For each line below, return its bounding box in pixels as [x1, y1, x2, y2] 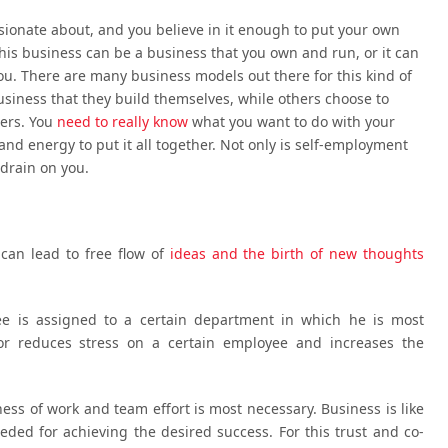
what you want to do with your [188, 112, 395, 132]
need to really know [57, 112, 188, 132]
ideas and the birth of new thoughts [169, 244, 425, 264]
